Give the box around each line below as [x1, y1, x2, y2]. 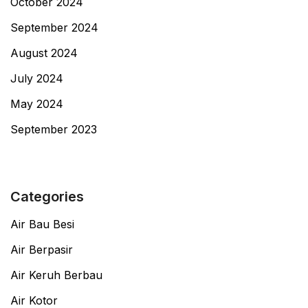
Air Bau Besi [10, 217, 74, 231]
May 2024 [10, 97, 63, 111]
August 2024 [10, 46, 78, 60]
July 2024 [10, 71, 63, 86]
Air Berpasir [10, 242, 73, 256]
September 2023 [10, 122, 97, 137]
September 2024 [10, 21, 98, 35]
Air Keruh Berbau [10, 267, 102, 282]
